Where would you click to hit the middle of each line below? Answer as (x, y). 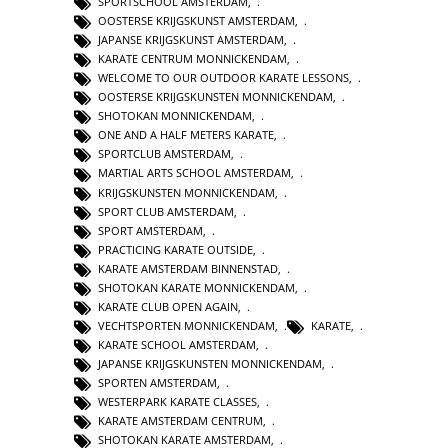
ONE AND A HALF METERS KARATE (186, 135)
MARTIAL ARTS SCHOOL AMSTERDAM (194, 173)
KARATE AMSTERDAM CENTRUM (180, 421)
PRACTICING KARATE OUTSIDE (175, 249)
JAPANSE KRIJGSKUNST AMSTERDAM (191, 39)
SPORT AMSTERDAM (150, 230)
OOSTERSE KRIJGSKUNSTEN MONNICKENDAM (215, 97)
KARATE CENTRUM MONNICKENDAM (192, 59)
